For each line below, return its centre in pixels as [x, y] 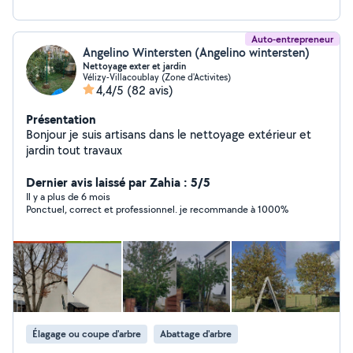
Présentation [61, 119]
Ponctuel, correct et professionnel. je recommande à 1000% [157, 209]
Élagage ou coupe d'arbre [87, 334]
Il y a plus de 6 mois [68, 197]
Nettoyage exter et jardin [134, 66]
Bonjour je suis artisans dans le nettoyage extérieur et [169, 134]
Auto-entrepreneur [292, 39]
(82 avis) [150, 90]
